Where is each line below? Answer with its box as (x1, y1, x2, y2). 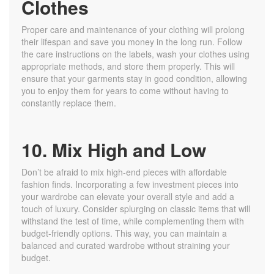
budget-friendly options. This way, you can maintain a (21, 227, 227, 240)
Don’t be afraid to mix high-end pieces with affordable (21, 166, 227, 179)
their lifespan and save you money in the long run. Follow (21, 35, 242, 48)
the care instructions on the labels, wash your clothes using (21, 48, 250, 61)
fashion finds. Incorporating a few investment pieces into (21, 178, 239, 191)
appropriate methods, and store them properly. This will (21, 60, 235, 73)
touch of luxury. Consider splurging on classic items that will (21, 202, 250, 215)
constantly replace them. (21, 97, 116, 109)
